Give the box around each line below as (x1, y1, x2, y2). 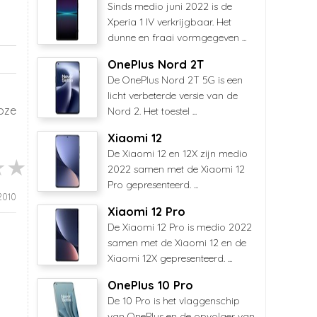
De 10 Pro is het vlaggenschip (108, 294, 240, 307)
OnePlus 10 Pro (108, 278, 193, 292)
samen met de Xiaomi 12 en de (108, 236, 246, 249)
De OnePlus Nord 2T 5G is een (108, 74, 243, 86)
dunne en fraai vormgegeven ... (108, 31, 246, 44)
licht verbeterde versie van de (108, 89, 238, 102)
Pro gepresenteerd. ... (108, 178, 198, 191)
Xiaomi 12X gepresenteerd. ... (108, 252, 232, 265)
